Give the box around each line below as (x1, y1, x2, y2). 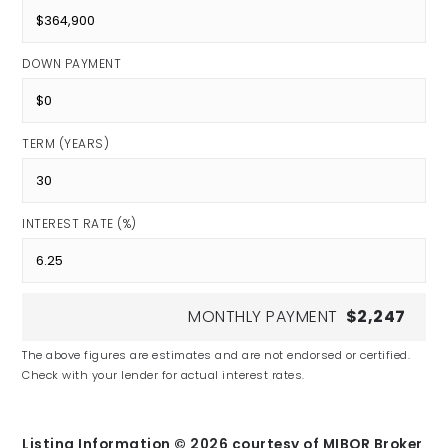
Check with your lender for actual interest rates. (22, 367, 305, 383)
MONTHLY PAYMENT (188, 305, 338, 328)
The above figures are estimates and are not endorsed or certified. (22, 347, 411, 363)
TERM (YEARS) (22, 135, 110, 152)
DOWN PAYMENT (22, 55, 122, 72)
